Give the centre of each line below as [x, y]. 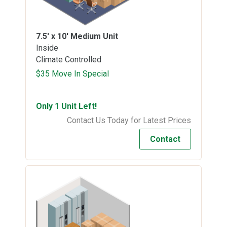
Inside [47, 48]
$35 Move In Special [72, 74]
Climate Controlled [69, 60]
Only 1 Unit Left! [66, 106]
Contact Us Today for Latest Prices [129, 121]
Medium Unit [94, 36]
